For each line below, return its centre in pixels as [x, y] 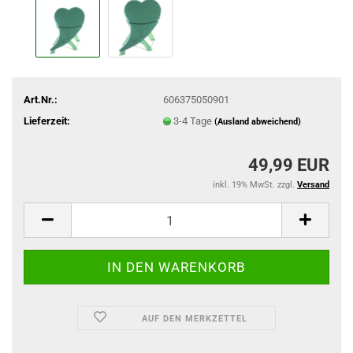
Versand [313, 185]
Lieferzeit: [47, 121]
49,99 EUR [289, 165]
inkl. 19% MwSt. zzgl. [255, 185]
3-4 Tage [193, 121]
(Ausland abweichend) [257, 121]
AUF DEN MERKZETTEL [195, 319]
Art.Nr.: [41, 99]
